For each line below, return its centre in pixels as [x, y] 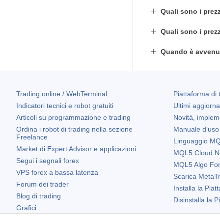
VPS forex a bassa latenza [57, 172]
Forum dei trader [42, 184]
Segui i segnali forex [48, 161]
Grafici [26, 208]
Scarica [186, 176]
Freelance [32, 137]
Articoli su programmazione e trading [73, 117]
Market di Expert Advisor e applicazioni [76, 149]
